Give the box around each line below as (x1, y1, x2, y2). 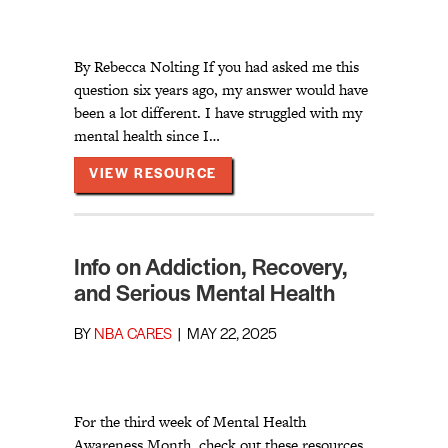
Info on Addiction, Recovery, (74, 257, 348, 282)
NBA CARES (94, 327, 172, 344)
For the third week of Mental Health (74, 411, 306, 433)
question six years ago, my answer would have (74, 79, 368, 101)
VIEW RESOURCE (89, 167, 217, 183)
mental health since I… (74, 125, 220, 147)
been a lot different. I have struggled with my (74, 102, 362, 124)
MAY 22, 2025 (187, 327, 277, 344)
